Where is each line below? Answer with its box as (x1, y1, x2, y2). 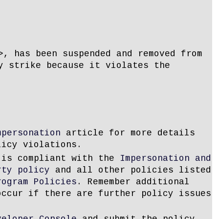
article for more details (61, 128, 195, 138)
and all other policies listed (50, 165, 211, 175)
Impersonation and (120, 153, 211, 164)
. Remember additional (77, 177, 190, 187)
